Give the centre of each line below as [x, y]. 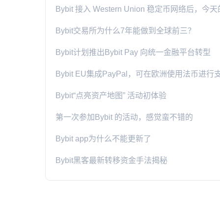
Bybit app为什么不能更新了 [103, 138]
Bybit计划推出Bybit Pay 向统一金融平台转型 [133, 52]
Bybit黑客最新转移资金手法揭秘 [111, 160]
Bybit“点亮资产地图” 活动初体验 [111, 95]
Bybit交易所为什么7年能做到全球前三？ [125, 30]
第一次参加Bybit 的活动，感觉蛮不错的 [124, 117]
